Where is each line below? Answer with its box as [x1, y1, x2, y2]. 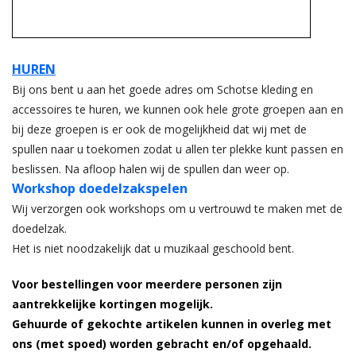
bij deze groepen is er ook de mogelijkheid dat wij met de [12, 122, 307, 137]
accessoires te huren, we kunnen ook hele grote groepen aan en [12, 102, 343, 118]
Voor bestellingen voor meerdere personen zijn [12, 277, 282, 292]
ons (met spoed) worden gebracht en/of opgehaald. [12, 336, 311, 352]
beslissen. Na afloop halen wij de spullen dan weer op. [12, 161, 289, 177]
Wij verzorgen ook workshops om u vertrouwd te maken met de [12, 201, 342, 217]
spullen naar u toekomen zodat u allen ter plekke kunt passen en [12, 141, 343, 157]
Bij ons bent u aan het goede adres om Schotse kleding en [12, 82, 313, 98]
